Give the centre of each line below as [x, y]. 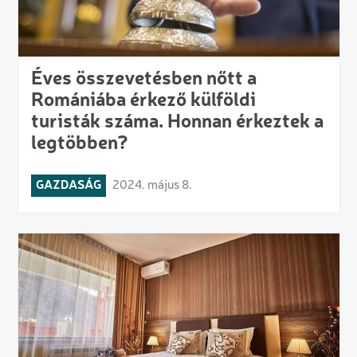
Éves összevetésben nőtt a [143, 79]
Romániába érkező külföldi [143, 101]
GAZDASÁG [68, 185]
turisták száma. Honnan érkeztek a [177, 122]
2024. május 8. [152, 185]
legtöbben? [79, 144]
